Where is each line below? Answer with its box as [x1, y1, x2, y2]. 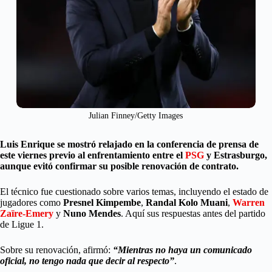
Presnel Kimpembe [63, 197, 141, 208]
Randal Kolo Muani [146, 197, 228, 208]
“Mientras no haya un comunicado [113, 245, 252, 256]
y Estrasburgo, [204, 150, 267, 161]
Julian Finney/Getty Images [89, 111, 183, 121]
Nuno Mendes [63, 208, 121, 219]
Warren [233, 197, 265, 208]
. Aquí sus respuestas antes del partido [121, 208, 265, 219]
